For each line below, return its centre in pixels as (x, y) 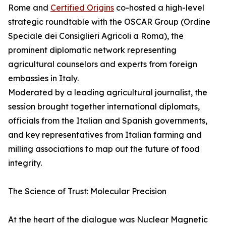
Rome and (29, 8)
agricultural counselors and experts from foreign (103, 64)
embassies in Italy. (43, 78)
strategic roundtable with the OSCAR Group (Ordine (109, 22)
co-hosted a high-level (159, 8)
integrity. (25, 163)
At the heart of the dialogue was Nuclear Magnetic (108, 220)
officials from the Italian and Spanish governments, (108, 121)
